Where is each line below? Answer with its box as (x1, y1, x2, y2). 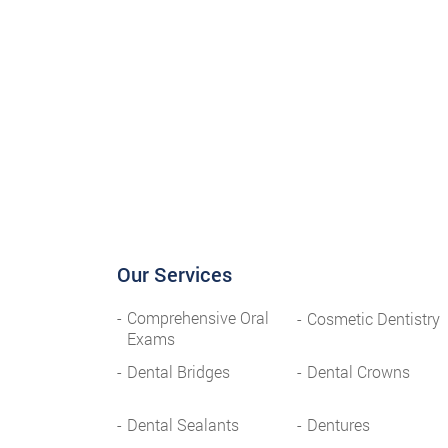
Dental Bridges (127, 361, 230, 383)
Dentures (306, 414, 370, 436)
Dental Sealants (127, 414, 239, 436)
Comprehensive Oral (127, 307, 269, 329)
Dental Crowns (306, 361, 410, 383)
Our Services (117, 261, 232, 288)
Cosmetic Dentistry (306, 308, 440, 330)
